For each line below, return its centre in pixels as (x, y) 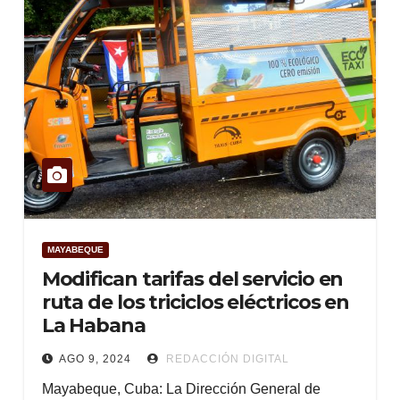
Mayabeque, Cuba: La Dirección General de (181, 389)
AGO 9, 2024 (95, 359)
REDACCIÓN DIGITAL (225, 359)
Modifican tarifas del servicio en (192, 279)
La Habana (93, 325)
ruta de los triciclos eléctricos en (196, 302)
